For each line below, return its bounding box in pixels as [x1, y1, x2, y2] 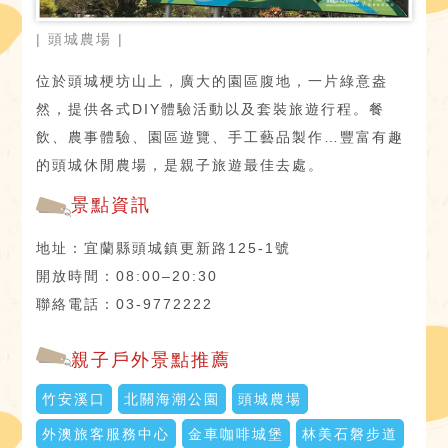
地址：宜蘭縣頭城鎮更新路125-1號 [36, 240, 292, 257]
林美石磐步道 [302, 426, 399, 443]
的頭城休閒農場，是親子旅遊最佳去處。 [36, 157, 325, 174]
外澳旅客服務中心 [42, 426, 171, 443]
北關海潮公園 [124, 391, 221, 408]
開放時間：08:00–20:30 [36, 268, 219, 285]
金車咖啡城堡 [188, 426, 285, 443]
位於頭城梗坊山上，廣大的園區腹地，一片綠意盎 [36, 73, 389, 90]
